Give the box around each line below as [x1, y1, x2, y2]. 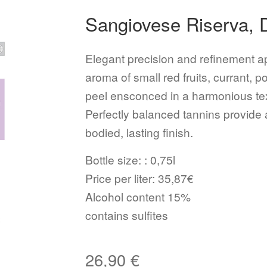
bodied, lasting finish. [85, 123, 193, 140]
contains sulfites [85, 207, 168, 223]
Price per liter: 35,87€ [85, 170, 194, 187]
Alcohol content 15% [85, 188, 191, 205]
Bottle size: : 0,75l [85, 151, 175, 168]
